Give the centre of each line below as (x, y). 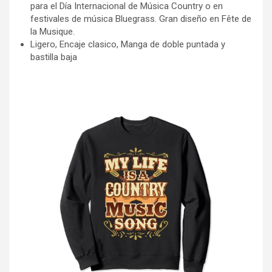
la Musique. (53, 31)
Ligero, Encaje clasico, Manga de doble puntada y (128, 44)
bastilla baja (54, 57)
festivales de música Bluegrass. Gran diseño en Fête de (141, 19)
